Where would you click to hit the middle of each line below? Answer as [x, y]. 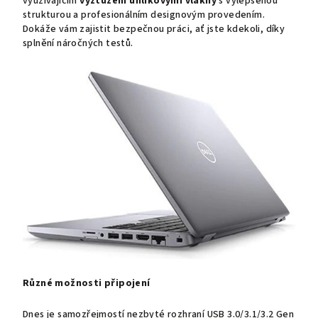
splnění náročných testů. [78, 44]
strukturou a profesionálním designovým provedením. [144, 15]
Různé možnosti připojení [87, 283]
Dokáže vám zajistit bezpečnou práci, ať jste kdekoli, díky [154, 29]
